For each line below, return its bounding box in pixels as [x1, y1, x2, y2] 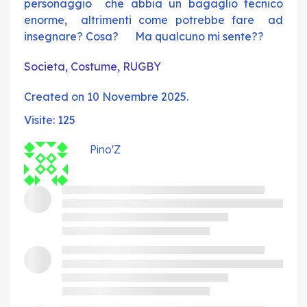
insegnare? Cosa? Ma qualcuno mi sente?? [24, 29, 264, 43]
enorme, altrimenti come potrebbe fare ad [24, 13, 283, 27]
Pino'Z [90, 143, 121, 156]
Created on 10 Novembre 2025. [24, 90, 188, 103]
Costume [71, 60, 117, 73]
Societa [24, 60, 65, 73]
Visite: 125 [24, 113, 75, 127]
